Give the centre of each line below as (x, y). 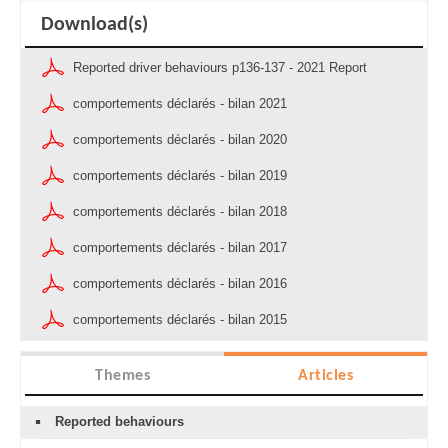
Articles (325, 376)
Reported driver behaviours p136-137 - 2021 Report (220, 68)
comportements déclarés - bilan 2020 (180, 140)
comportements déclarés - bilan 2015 (180, 320)
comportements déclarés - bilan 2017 (180, 248)
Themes (122, 376)
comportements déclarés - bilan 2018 (180, 212)
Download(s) (94, 25)
